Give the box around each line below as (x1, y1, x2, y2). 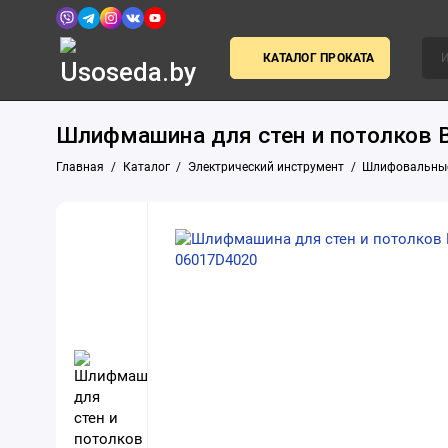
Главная (56, 159, 105, 174)
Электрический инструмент (188, 159, 344, 174)
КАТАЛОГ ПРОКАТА (263, 50, 375, 65)
